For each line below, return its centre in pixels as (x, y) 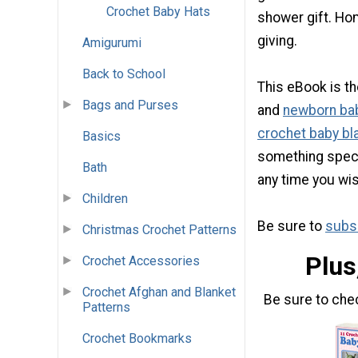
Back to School (124, 74)
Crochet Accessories (141, 261)
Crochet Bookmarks (137, 339)
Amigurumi (112, 43)
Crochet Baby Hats (158, 12)
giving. (277, 40)
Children (105, 199)
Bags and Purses (130, 105)
